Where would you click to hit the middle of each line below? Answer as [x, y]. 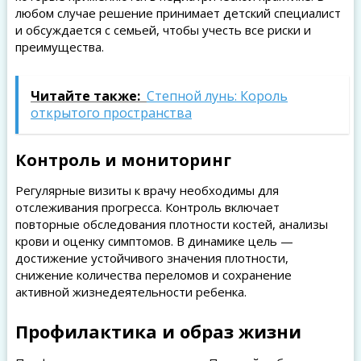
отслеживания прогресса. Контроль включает [147, 207]
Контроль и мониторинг [123, 160]
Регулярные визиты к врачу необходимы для [147, 190]
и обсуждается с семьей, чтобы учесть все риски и [163, 30]
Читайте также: [85, 96]
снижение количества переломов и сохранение [153, 275]
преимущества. [59, 47]
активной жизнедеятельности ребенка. [131, 292]
